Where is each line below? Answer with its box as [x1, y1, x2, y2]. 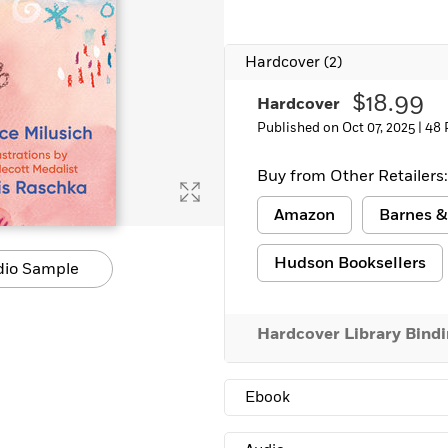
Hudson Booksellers [274, 252, 426, 274]
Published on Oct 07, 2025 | [257, 119, 425, 137]
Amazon [274, 204, 335, 226]
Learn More [36, 6, 111, 26]
